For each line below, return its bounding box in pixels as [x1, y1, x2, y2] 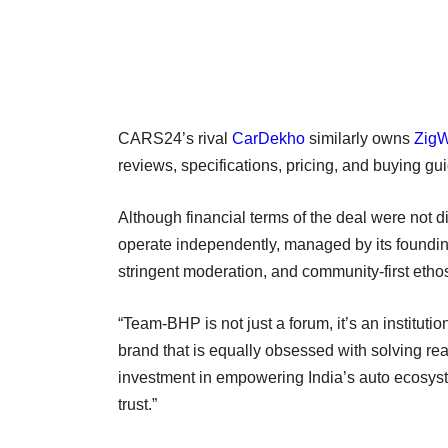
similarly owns [305, 129, 414, 147]
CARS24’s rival [118, 129, 232, 147]
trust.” [118, 395, 161, 413]
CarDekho [232, 129, 305, 147]
